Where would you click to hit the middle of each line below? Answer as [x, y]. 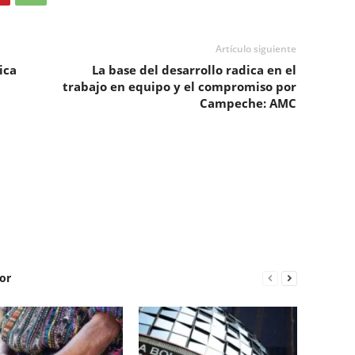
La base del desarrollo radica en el [194, 70]
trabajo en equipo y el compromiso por [179, 86]
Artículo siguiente [256, 49]
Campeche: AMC [248, 103]
